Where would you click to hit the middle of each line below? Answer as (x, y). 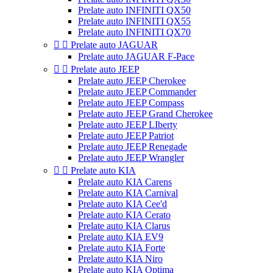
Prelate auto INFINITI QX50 (134, 10)
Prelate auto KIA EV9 (121, 237)
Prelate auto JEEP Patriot (126, 136)
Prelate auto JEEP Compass (131, 103)
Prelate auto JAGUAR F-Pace (136, 56)
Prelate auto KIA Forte (122, 248)
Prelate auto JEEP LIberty (128, 125)
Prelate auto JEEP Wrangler (131, 158)
